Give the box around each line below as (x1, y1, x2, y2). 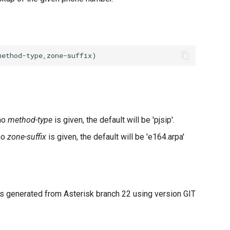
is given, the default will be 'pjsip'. (52, 115, 175, 125)
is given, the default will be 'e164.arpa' (46, 132, 184, 142)
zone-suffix (7, 132, 46, 142)
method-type (8, 115, 52, 125)
